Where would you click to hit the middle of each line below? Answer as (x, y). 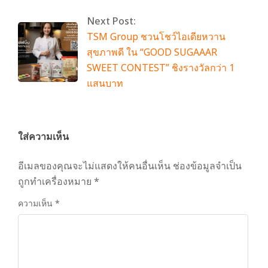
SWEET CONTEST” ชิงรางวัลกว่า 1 (161, 68)
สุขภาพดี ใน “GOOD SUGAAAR (152, 52)
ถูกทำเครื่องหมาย (56, 182)
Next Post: (111, 21)
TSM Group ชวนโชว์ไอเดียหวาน (156, 37)
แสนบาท (105, 83)
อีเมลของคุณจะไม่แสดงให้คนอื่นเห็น (94, 166)
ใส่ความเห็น (43, 137)
